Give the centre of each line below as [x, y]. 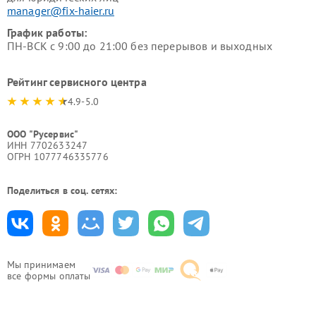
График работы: [47, 32]
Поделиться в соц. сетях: [62, 190]
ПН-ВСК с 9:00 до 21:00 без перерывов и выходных [140, 46]
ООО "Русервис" [43, 134]
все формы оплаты [49, 276]
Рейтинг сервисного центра [77, 82]
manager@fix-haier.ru [61, 11]
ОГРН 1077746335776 [58, 157]
